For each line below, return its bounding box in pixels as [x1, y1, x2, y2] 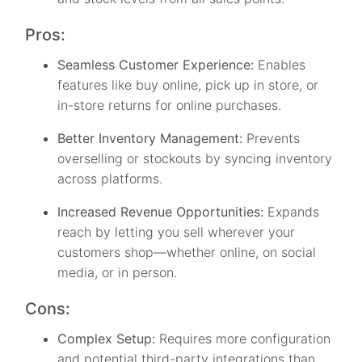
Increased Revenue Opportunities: [57, 204, 268, 221]
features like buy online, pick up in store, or [57, 77, 319, 94]
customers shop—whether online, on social [57, 244, 317, 261]
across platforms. [57, 170, 163, 187]
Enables [254, 57, 306, 74]
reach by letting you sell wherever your [57, 224, 296, 241]
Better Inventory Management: [57, 130, 243, 147]
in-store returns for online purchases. [57, 97, 282, 114]
